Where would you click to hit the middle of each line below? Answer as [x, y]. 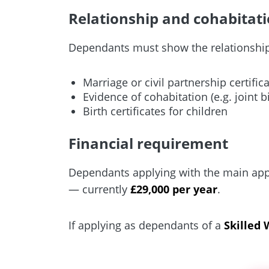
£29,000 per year [174, 189]
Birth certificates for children [156, 111]
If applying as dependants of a [147, 225]
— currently [100, 189]
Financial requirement [149, 143]
